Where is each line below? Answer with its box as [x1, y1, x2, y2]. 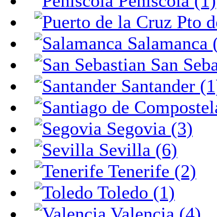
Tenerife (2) [104, 161, 196, 181]
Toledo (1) [93, 182, 175, 202]
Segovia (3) [102, 118, 193, 139]
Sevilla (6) [94, 139, 177, 160]
